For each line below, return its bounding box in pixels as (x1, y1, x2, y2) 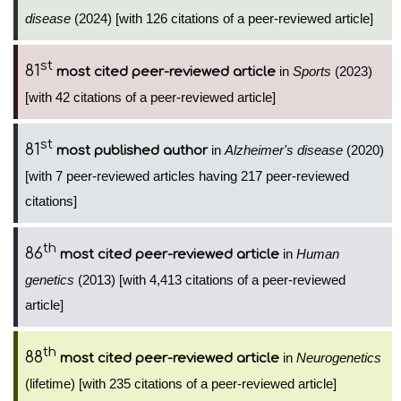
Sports (293, 64, 331, 79)
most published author (56, 143, 208, 158)
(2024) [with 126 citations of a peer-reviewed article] (71, 11, 373, 26)
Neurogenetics (296, 350, 381, 365)
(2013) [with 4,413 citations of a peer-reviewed (74, 272, 346, 287)
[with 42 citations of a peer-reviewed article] (25, 90, 276, 105)
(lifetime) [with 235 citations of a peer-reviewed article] (25, 376, 337, 391)
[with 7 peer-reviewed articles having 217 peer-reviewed (25, 168, 349, 183)
